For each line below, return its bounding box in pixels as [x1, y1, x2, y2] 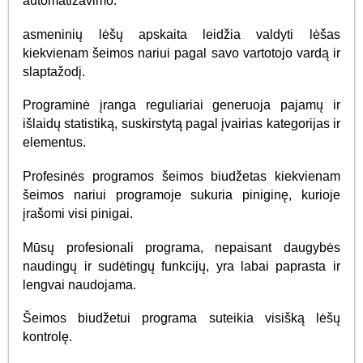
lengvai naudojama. [23, 277, 137, 292]
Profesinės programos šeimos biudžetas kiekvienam [23, 169, 340, 184]
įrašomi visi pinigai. [23, 207, 134, 221]
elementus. [23, 135, 87, 150]
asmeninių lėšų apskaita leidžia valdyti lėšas [23, 27, 340, 41]
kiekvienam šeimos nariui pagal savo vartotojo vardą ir [23, 45, 340, 60]
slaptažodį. [23, 64, 86, 79]
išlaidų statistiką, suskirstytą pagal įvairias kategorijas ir [23, 117, 340, 131]
